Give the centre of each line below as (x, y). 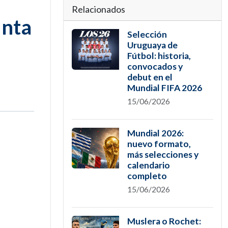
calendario (148, 165)
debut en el (150, 77)
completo (147, 176)
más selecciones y (163, 154)
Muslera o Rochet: (164, 221)
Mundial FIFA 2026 (164, 88)
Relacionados (98, 9)
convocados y (155, 66)
